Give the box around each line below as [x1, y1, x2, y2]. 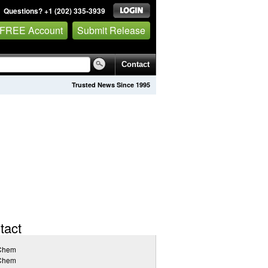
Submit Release [77, 23, 145, 37]
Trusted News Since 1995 [72, 80, 150, 89]
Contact [121, 60, 150, 69]
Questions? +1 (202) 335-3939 [4, 5, 105, 16]
